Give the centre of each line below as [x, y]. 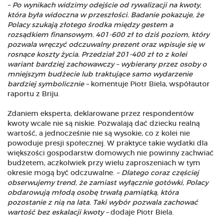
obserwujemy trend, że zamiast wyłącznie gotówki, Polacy [108, 183]
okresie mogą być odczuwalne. [62, 173]
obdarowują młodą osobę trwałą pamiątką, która [93, 193]
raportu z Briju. [34, 94]
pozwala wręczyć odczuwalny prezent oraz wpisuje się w [106, 45]
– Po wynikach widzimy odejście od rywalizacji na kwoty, [104, 6]
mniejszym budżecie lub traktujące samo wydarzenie [100, 75]
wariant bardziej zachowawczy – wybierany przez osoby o [107, 65]
